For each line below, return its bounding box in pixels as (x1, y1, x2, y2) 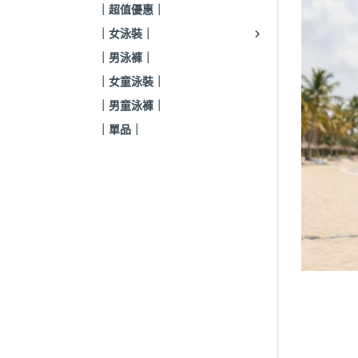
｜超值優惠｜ (97, 3, 165, 16)
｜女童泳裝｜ (97, 75, 165, 88)
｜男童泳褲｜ (97, 99, 165, 112)
